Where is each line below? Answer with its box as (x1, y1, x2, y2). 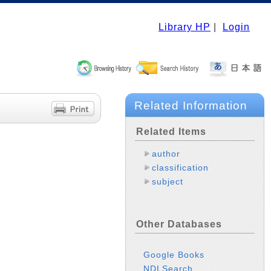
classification (152, 163, 209, 172)
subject (152, 177, 184, 186)
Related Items (136, 126, 206, 137)
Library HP (158, 22, 211, 32)
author (152, 149, 181, 158)
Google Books (143, 250, 205, 260)
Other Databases (136, 219, 222, 229)
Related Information (134, 99, 247, 112)
